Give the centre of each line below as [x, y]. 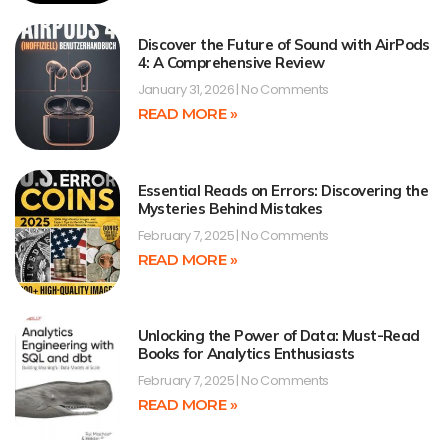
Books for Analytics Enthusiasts [246, 354]
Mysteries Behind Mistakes [230, 208]
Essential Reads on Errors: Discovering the [283, 190]
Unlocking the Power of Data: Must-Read [278, 336]
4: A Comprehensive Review [231, 63]
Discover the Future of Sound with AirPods [283, 45]
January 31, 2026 [187, 90]
